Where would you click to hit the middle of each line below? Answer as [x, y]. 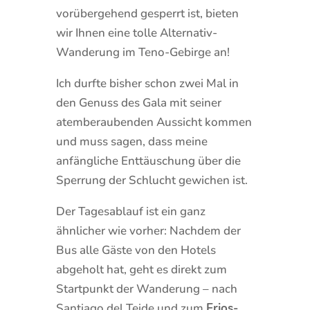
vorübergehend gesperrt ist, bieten [147, 13]
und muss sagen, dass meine [131, 141]
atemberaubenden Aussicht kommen [154, 122]
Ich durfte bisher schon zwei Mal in [147, 83]
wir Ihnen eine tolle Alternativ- [136, 33]
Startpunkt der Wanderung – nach [146, 289]
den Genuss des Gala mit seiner [138, 102]
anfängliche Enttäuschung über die [148, 161]
